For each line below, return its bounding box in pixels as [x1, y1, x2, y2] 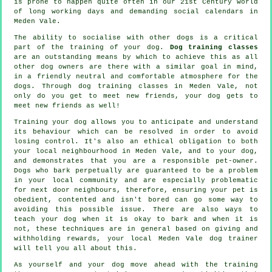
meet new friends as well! [14, 101, 120, 109]
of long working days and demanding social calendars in [14, 7, 258, 15]
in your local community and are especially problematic [14, 176, 258, 184]
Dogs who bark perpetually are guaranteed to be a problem [14, 166, 258, 174]
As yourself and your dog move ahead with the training [14, 260, 258, 268]
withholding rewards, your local [14, 234, 158, 242]
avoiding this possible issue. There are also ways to [14, 205, 258, 213]
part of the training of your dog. [14, 43, 170, 51]
